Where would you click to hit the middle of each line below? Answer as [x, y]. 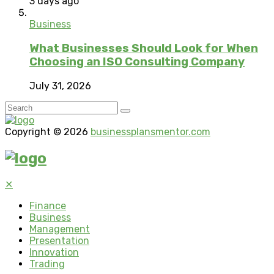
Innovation [54, 253]
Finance [48, 206]
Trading [47, 264]
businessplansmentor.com [150, 131]
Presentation [59, 241]
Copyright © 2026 [48, 131]
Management [60, 229]
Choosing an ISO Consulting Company [137, 61]
